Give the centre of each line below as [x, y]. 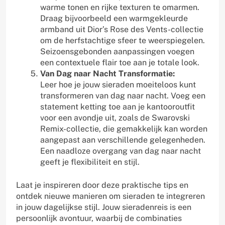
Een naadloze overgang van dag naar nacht [121, 151]
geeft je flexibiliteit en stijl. [90, 162]
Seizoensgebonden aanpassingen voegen [117, 51]
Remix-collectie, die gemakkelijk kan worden [124, 129]
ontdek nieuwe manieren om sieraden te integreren [110, 196]
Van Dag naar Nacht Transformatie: [107, 73]
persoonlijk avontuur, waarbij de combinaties [99, 218]
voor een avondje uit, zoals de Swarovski [115, 118]
